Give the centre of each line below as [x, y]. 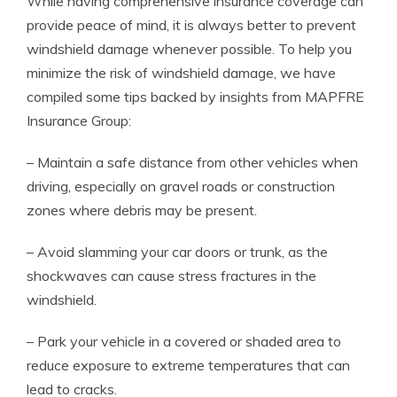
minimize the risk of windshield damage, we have [181, 73]
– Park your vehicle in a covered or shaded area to [184, 341]
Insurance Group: [79, 121]
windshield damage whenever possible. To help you [189, 49]
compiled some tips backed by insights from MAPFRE [195, 97]
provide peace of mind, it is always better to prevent [191, 25]
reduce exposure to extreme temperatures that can [188, 365]
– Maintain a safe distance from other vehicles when [192, 162]
